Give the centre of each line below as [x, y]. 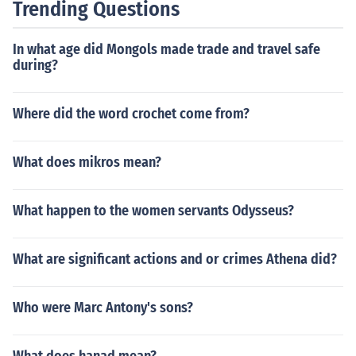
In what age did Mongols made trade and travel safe [166, 49]
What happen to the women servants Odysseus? [153, 211]
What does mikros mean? [87, 162]
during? [35, 65]
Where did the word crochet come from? [131, 114]
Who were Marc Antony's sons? [103, 308]
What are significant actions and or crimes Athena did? [175, 259]
